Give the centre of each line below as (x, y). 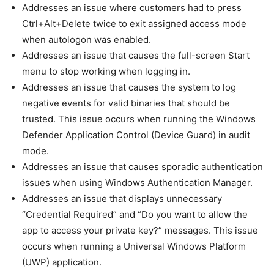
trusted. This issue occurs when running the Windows (139, 119)
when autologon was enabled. (87, 40)
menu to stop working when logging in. (106, 72)
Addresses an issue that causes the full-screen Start (136, 56)
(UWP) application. (62, 262)
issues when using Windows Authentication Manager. (137, 183)
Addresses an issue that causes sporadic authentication (143, 167)
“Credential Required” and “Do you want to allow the (135, 215)
